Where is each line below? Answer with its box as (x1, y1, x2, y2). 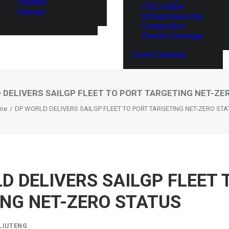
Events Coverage (142, 31, 202, 41)
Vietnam (16, 7, 45, 17)
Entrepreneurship (142, 12, 202, 21)
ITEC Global (142, 2, 183, 12)
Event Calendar (132, 50, 186, 60)
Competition (142, 21, 185, 31)
